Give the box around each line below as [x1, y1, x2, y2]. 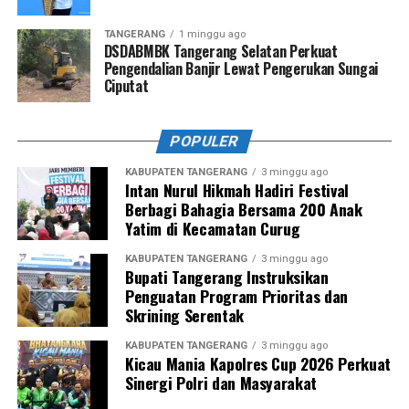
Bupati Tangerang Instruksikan [124, 264, 329, 288]
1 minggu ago [178, 27, 246, 40]
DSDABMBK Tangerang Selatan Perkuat [103, 39, 338, 62]
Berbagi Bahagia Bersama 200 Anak [124, 196, 362, 221]
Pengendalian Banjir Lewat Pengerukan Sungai [103, 57, 378, 79]
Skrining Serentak [124, 302, 244, 327]
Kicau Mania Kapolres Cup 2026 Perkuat [124, 351, 391, 375]
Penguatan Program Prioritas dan [124, 283, 348, 308]
